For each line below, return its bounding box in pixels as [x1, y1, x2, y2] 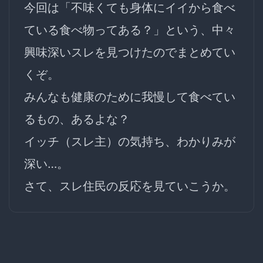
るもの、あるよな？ [24, 112, 130, 126]
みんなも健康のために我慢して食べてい [24, 89, 235, 104]
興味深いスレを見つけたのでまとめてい [24, 45, 235, 59]
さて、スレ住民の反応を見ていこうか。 [24, 178, 235, 193]
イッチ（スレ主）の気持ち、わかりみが [24, 134, 235, 149]
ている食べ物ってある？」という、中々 [24, 22, 235, 37]
